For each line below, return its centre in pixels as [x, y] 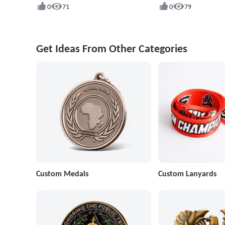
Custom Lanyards [187, 174]
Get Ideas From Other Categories [112, 48]
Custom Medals [62, 174]
